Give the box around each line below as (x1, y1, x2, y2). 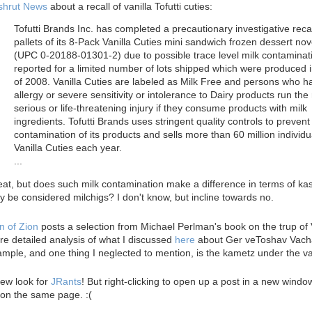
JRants (51, 276, 81, 288)
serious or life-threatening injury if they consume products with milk (14, 102, 307, 114)
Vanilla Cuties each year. (14, 142, 122, 154)
